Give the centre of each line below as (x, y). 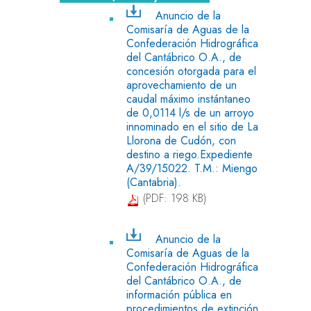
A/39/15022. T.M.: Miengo (192, 168)
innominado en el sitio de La (192, 126)
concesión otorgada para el (191, 71)
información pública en (179, 294)
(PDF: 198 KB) (173, 199)
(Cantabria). (154, 182)
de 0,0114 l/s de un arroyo (190, 112)
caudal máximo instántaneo (188, 99)
